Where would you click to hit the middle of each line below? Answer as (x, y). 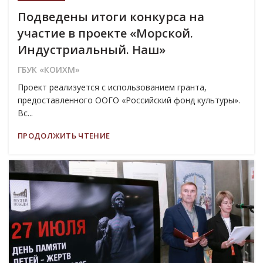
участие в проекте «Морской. (105, 33)
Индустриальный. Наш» (92, 49)
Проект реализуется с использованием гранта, (112, 87)
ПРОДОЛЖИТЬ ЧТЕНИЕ (64, 135)
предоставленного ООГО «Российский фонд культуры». (130, 100)
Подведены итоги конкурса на (111, 16)
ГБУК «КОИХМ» (49, 69)
